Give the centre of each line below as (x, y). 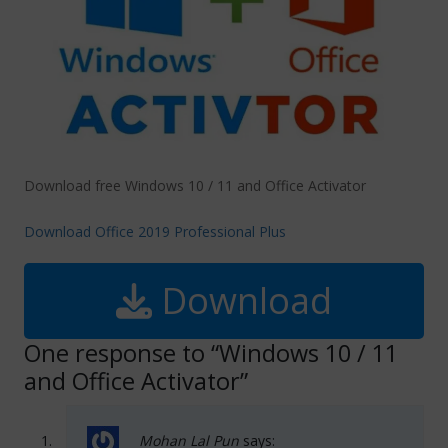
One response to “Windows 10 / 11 (211, 353)
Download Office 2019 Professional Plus (155, 232)
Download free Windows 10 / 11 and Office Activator (195, 186)
